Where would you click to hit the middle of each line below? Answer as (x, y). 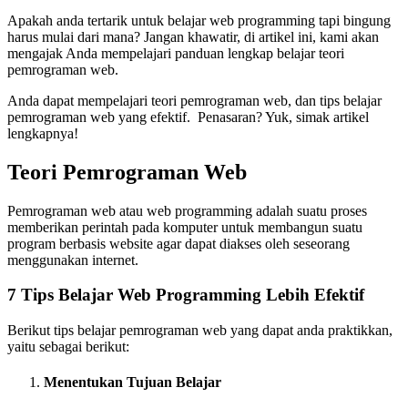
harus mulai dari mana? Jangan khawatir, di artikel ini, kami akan (193, 36)
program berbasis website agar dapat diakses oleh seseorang (178, 243)
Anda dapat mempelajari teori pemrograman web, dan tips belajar (194, 100)
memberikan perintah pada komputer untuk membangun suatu (185, 227)
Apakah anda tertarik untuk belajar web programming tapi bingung (199, 20)
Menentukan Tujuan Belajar (133, 382)
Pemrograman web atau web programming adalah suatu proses (187, 210)
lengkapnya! (43, 133)
